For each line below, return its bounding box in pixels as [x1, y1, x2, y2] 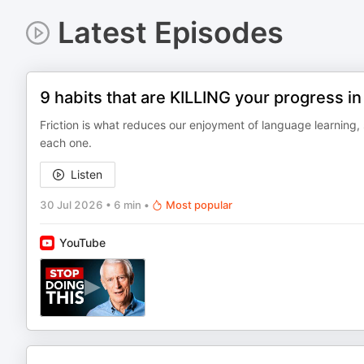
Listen [71, 167, 102, 181]
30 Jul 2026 [40, 198, 103, 211]
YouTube [59, 236, 106, 249]
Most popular [166, 198, 232, 211]
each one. [40, 136, 92, 149]
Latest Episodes [57, 15, 284, 50]
